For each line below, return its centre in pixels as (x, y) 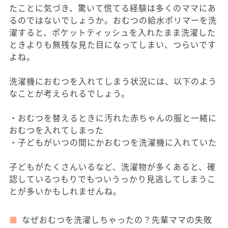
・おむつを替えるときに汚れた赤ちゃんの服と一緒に (113, 118)
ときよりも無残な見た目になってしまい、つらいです (113, 44)
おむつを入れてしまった (56, 130)
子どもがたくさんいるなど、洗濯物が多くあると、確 (112, 166)
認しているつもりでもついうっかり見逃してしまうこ (112, 179)
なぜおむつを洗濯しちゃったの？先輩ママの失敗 (117, 219)
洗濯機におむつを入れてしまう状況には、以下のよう (113, 81)
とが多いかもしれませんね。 (65, 191)
